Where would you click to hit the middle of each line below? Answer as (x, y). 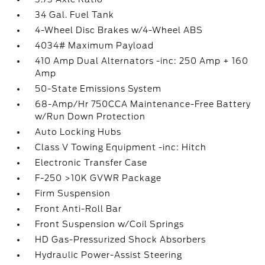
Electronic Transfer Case (91, 163)
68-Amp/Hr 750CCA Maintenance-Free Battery (143, 104)
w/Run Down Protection (91, 117)
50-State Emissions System (98, 89)
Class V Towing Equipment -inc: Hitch (121, 147)
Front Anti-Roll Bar (79, 209)
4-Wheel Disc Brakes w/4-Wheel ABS (119, 30)
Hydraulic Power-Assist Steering (109, 255)
